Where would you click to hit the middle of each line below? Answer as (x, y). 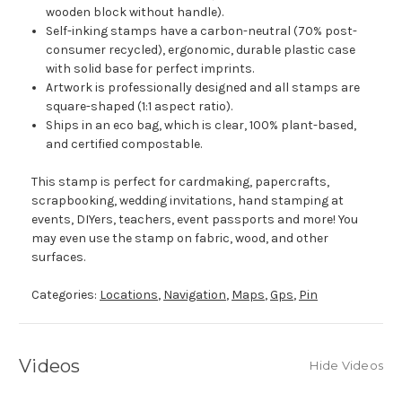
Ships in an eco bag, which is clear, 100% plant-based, (201, 126)
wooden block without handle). (135, 13)
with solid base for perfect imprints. (150, 69)
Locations (129, 295)
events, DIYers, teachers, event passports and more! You (195, 220)
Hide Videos (346, 366)
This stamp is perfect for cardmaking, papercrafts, (180, 182)
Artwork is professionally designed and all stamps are (203, 88)
